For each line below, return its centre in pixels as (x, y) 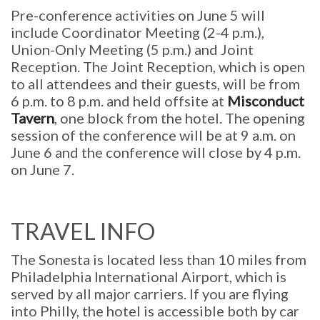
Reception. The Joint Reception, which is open (158, 66)
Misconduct (266, 100)
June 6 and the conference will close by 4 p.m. (156, 152)
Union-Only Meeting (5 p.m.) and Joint (132, 49)
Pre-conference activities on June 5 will (138, 15)
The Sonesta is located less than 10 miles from (159, 259)
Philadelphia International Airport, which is (149, 276)
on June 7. (44, 169)
